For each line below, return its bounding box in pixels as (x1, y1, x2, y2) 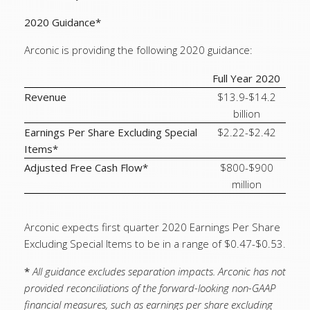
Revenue (24, 90, 66, 104)
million (231, 177, 262, 191)
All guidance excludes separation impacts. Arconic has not (33, 264, 286, 278)
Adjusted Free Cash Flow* (24, 161, 148, 174)
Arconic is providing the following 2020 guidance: (24, 43, 253, 57)
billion (232, 107, 260, 120)
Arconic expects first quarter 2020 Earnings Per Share (24, 220, 280, 234)
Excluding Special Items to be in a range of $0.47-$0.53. (24, 237, 286, 250)
